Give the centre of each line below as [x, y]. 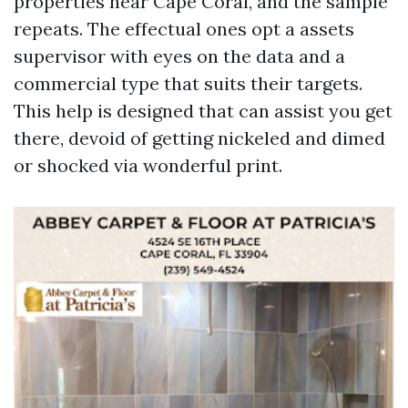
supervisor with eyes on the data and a [179, 56]
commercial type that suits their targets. [188, 83]
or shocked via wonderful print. [148, 165]
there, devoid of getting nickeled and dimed [199, 138]
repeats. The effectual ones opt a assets [184, 29]
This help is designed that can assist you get [203, 111]
